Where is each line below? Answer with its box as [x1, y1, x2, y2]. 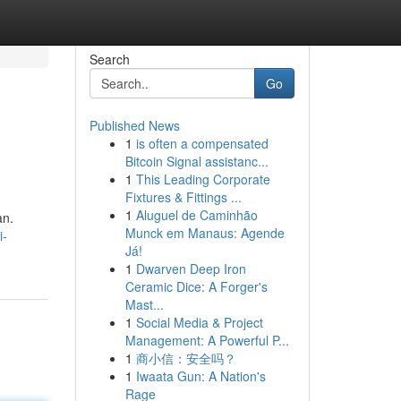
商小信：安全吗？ [135, 349, 236, 367]
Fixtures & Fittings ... [124, 188, 242, 206]
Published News [89, 116, 180, 134]
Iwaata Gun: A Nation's [135, 367, 266, 385]
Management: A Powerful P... [124, 331, 289, 349]
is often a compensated [135, 134, 269, 152]
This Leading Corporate [135, 170, 270, 188]
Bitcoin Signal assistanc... [124, 152, 269, 170]
